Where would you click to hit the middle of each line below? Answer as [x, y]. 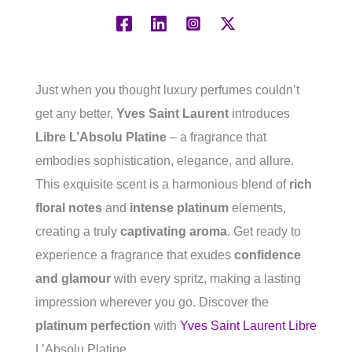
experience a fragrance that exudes [135, 255]
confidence [268, 255]
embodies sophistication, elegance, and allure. [165, 161]
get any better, [76, 114]
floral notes [69, 208]
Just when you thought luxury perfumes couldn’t [167, 90]
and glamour [73, 279]
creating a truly [78, 232]
